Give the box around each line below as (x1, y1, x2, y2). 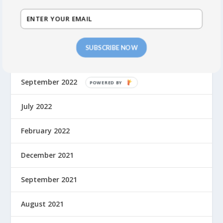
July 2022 (21, 102, 52, 111)
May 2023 (21, 53, 54, 63)
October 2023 (21, 28, 68, 38)
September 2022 (21, 77, 78, 87)
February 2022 (21, 126, 70, 136)
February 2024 (21, 4, 70, 14)
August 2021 (21, 199, 64, 209)
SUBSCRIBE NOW (85, 43, 138, 51)
